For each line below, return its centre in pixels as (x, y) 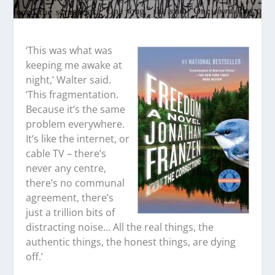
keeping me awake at (74, 65)
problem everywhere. (76, 124)
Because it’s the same (76, 110)
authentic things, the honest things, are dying (131, 242)
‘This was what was (69, 51)
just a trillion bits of (71, 213)
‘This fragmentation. (72, 95)
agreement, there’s (70, 198)
